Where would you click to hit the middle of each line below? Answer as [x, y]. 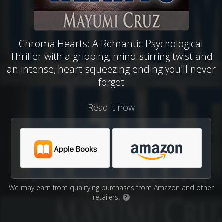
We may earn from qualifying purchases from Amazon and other [111, 188]
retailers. [107, 197]
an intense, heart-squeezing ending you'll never [111, 69]
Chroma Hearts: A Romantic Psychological [111, 43]
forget [111, 82]
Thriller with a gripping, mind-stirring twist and [111, 56]
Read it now [111, 107]
